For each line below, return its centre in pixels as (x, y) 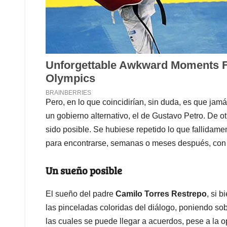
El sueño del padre (81, 194)
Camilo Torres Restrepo (161, 194)
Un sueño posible (86, 171)
